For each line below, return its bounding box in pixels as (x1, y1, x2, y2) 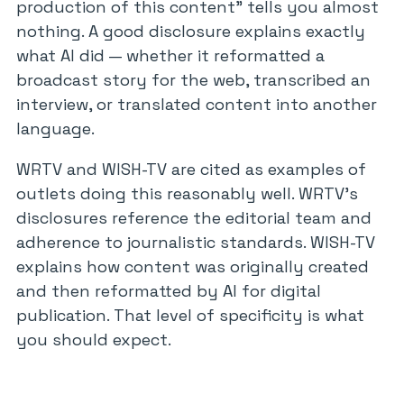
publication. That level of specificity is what (16, 305, 364, 326)
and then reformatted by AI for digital (16, 280, 321, 301)
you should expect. (16, 329, 171, 350)
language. (16, 118, 95, 139)
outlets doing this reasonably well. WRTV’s (16, 183, 358, 204)
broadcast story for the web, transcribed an (16, 69, 371, 90)
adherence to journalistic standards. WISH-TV (16, 232, 375, 252)
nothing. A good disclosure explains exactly (16, 21, 365, 41)
